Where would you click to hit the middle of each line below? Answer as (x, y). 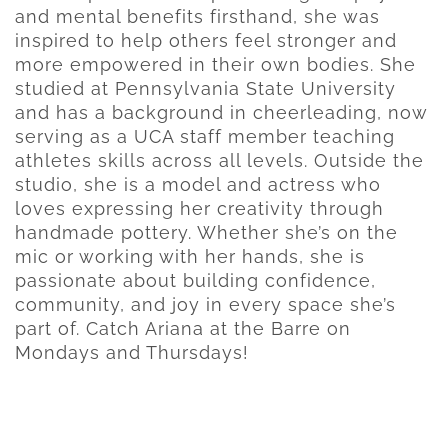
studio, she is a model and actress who (198, 185)
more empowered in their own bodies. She (215, 65)
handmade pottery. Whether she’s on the (206, 233)
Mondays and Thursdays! (132, 353)
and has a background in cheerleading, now (221, 113)
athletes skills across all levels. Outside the (219, 161)
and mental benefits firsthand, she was (197, 17)
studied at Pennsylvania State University (205, 89)
